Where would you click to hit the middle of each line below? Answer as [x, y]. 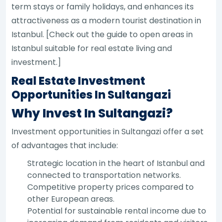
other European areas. [71, 199]
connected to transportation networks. [104, 175]
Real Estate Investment [79, 81]
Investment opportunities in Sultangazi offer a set [108, 131]
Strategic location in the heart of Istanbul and [116, 163]
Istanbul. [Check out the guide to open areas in [102, 34]
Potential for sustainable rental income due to [117, 211]
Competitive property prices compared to [111, 187]
